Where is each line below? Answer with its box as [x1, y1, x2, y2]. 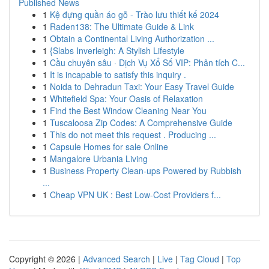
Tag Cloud [180, 253, 219, 265]
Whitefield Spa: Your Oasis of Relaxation [50, 92, 203, 104]
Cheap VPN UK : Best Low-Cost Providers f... [50, 189, 221, 201]
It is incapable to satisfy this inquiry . [50, 68, 186, 80]
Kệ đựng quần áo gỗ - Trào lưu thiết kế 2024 [50, 8, 219, 20]
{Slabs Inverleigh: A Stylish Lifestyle [50, 44, 184, 56]
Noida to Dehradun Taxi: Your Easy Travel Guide [50, 80, 234, 92]
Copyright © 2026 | [9, 253, 83, 265]
